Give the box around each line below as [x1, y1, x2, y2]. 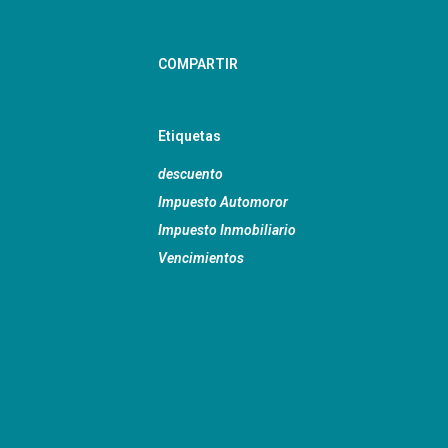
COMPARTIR [158, 55, 238, 72]
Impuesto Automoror [158, 193, 288, 210]
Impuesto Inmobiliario [158, 221, 296, 238]
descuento [158, 165, 223, 182]
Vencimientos [158, 249, 244, 266]
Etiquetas [158, 127, 221, 144]
